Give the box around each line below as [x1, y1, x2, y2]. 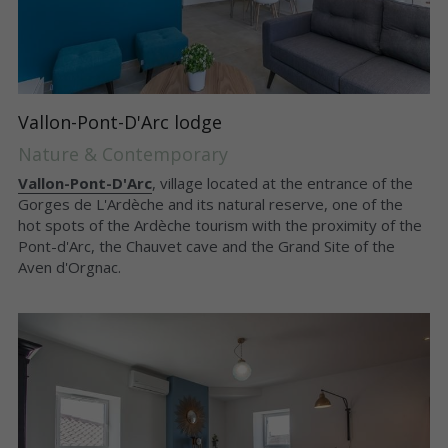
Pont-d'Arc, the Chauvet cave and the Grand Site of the [17, 235, 395, 256]
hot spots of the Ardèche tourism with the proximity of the [17, 214, 422, 235]
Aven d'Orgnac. [17, 256, 121, 277]
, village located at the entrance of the [151, 172, 413, 193]
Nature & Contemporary [17, 141, 228, 166]
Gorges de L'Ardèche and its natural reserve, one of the [17, 193, 403, 214]
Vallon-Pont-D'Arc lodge [17, 109, 222, 134]
